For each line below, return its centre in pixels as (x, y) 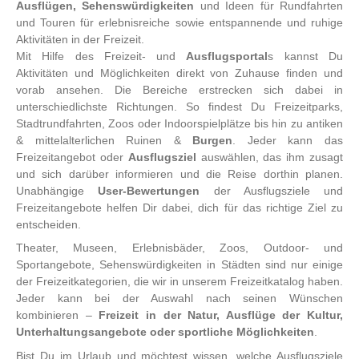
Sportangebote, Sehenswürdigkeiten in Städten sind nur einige (179, 265)
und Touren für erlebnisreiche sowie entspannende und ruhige (179, 22)
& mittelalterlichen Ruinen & (105, 140)
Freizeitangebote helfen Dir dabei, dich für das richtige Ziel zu (179, 207)
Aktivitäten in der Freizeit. (80, 39)
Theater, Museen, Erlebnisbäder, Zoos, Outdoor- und (179, 248)
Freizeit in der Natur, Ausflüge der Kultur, (221, 315)
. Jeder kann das (288, 140)
